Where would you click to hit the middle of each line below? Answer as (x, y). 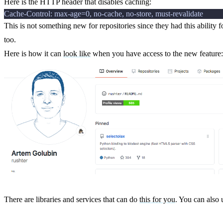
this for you (157, 199)
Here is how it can (34, 54)
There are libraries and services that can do (72, 199)
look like (77, 54)
